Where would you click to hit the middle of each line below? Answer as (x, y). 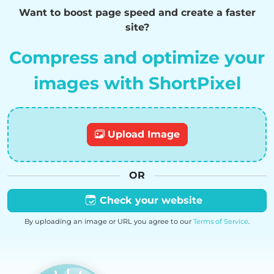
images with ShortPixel (137, 83)
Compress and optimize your (137, 58)
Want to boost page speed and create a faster (137, 13)
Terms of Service (221, 222)
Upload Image (142, 135)
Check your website (149, 201)
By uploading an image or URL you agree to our (109, 222)
